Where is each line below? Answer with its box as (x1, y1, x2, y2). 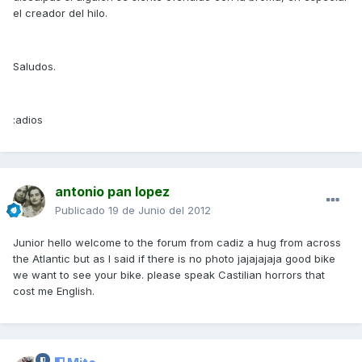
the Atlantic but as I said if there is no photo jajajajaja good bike (13, 251, 335, 265)
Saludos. (13, 59, 56, 73)
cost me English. (13, 284, 95, 297)
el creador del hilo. (13, 6, 107, 19)
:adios (13, 112, 43, 126)
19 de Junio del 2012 (108, 203, 211, 217)
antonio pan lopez (55, 183, 170, 200)
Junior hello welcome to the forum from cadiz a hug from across (13, 235, 341, 249)
